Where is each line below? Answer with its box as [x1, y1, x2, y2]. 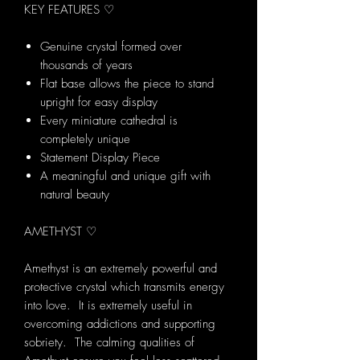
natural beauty [40, 186, 109, 203]
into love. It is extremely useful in [24, 297, 192, 314]
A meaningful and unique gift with [40, 168, 211, 185]
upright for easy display [40, 94, 157, 111]
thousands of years [40, 57, 133, 74]
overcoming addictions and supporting [24, 316, 215, 333]
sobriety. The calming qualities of [24, 334, 194, 351]
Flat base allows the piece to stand [40, 76, 214, 92]
